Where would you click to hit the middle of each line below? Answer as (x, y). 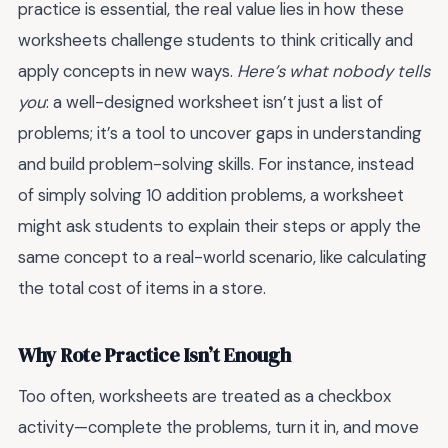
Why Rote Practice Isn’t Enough (154, 355)
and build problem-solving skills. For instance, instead (216, 164)
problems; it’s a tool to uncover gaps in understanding (220, 133)
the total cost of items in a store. (142, 288)
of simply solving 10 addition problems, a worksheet (211, 195)
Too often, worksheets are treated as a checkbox (204, 396)
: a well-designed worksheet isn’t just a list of (214, 102)
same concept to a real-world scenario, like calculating (222, 257)
